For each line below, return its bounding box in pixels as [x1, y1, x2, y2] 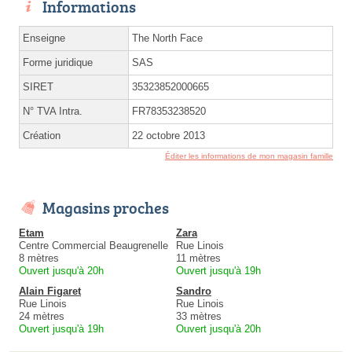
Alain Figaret [19, 285, 81, 298]
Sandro [176, 285, 211, 298]
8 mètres [19, 252, 59, 265]
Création [23, 130, 60, 142]
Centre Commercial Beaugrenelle [19, 240, 168, 252]
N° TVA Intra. [23, 105, 82, 118]
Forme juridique [23, 57, 93, 69]
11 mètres [176, 252, 221, 265]
